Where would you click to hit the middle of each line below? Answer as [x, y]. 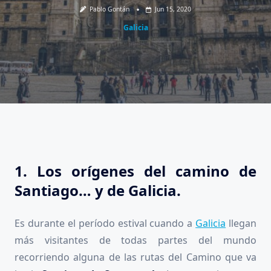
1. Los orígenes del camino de [135, 171]
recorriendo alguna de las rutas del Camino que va [135, 257]
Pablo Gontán [110, 9]
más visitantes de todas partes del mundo [135, 240]
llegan [241, 223]
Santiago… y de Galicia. [98, 190]
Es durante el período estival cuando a [105, 223]
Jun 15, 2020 [173, 9]
